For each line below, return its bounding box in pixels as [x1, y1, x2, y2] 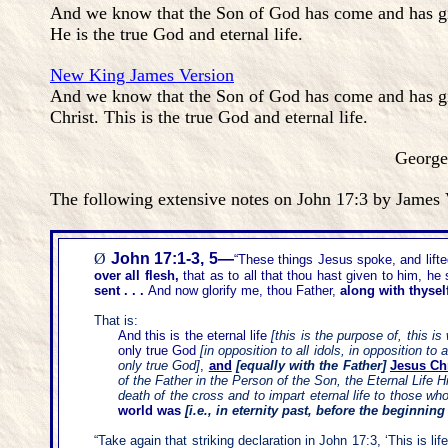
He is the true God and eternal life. [50, 24, 303, 44]
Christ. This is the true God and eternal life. [50, 107, 368, 127]
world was [118, 403, 181, 418]
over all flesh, [94, 268, 179, 283]
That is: [94, 313, 138, 328]
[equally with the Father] [235, 358, 386, 373]
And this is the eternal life [118, 328, 268, 343]
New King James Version [50, 65, 234, 85]
